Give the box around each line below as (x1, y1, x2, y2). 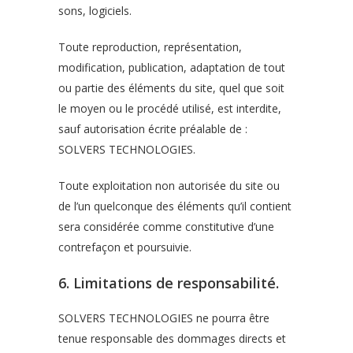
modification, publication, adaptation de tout (58, 60, 285, 75)
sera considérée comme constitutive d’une (58, 219, 274, 234)
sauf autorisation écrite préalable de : (58, 121, 247, 136)
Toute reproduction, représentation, (58, 39, 242, 54)
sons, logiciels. (58, 3, 132, 18)
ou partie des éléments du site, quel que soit (58, 80, 284, 95)
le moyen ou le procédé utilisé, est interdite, (58, 101, 281, 116)
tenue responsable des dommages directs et (58, 331, 286, 346)
